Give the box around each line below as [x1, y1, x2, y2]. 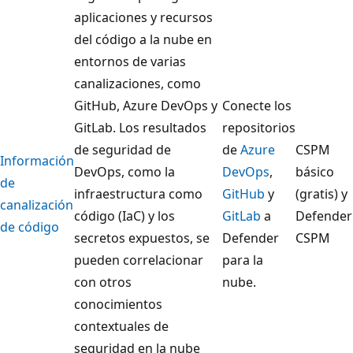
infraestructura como [74, 185, 203, 203]
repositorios [222, 119, 295, 137]
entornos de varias [74, 53, 186, 71]
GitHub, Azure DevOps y [74, 97, 217, 115]
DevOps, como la [74, 163, 175, 181]
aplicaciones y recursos [74, 9, 213, 27]
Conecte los [222, 97, 292, 115]
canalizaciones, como [74, 75, 201, 93]
